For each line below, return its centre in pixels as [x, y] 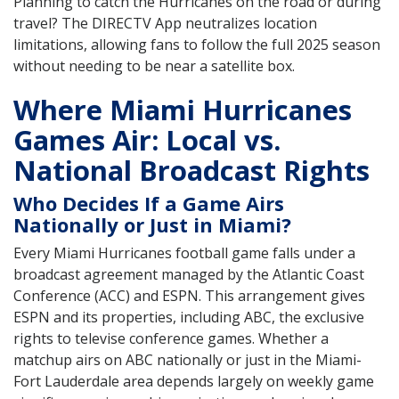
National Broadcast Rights [191, 171]
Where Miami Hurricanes [183, 110]
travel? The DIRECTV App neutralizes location [165, 24]
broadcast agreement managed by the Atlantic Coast [189, 275]
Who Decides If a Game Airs [149, 204]
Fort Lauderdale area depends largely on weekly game [194, 382]
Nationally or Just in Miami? [152, 225]
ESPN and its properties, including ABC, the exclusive [189, 318]
